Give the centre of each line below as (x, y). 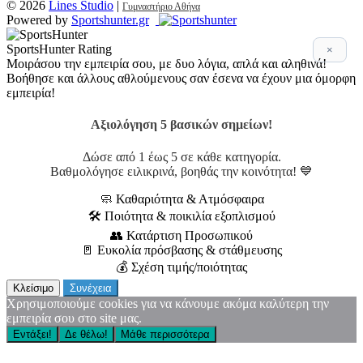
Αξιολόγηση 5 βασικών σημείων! (181, 125)
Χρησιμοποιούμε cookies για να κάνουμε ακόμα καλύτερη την (168, 303)
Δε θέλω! (86, 334)
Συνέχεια (91, 288)
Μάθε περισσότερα (165, 334)
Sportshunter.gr (110, 20)
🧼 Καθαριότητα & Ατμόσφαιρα (181, 199)
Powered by (39, 20)
